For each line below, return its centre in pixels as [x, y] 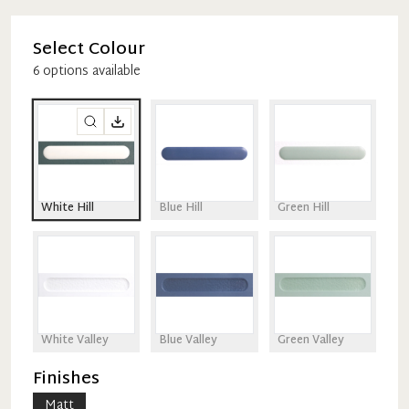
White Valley [75, 340]
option [61, 72]
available [115, 72]
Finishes [66, 379]
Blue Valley [189, 340]
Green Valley [310, 340]
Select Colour [89, 50]
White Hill [68, 209]
